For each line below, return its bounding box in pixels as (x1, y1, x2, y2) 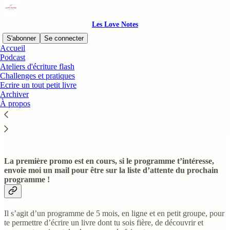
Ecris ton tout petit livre (4, 105, 131, 119)
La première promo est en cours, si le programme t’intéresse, (4, 157, 214, 166)
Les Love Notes (92, 21, 138, 28)
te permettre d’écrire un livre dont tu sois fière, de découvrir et (4, 218, 203, 227)
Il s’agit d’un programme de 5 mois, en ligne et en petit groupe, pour (4, 209, 224, 218)
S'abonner (7, 34, 36, 42)
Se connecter (44, 34, 84, 42)
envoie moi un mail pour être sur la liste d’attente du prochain (4, 166, 218, 175)
